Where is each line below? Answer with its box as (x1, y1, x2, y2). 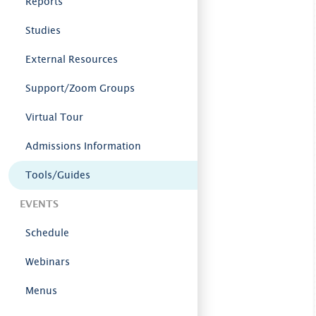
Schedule (25, 227, 69, 238)
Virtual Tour (25, 111, 83, 123)
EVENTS (20, 198, 59, 209)
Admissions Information (25, 140, 141, 152)
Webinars (25, 256, 70, 267)
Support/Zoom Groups (25, 83, 135, 94)
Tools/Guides (25, 169, 90, 181)
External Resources (25, 54, 118, 65)
